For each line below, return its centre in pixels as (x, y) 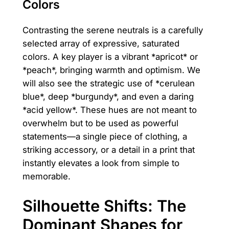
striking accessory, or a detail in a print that (108, 150)
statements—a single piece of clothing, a (105, 137)
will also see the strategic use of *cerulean (108, 84)
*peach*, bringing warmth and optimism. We (111, 70)
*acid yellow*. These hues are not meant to (109, 110)
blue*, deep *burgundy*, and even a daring (108, 97)
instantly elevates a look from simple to (101, 163)
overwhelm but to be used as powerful (100, 123)
